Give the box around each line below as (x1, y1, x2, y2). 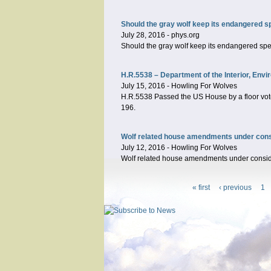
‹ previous (218, 183, 252, 192)
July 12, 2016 (121, 143, 165, 152)
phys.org (171, 31, 200, 39)
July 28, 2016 (121, 31, 165, 39)
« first (192, 183, 210, 192)
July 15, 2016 (121, 82, 165, 90)
